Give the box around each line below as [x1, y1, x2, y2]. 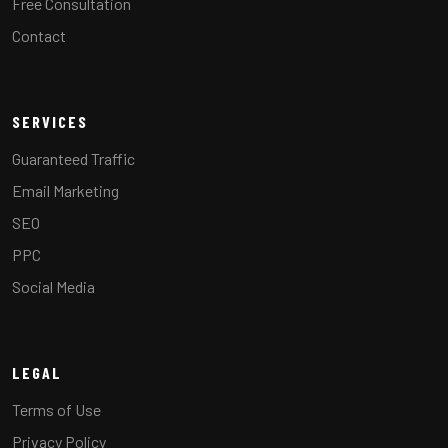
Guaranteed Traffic [12, 148, 135, 168]
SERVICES [12, 111, 88, 131]
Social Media [12, 276, 95, 296]
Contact [12, 25, 66, 45]
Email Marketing [12, 180, 119, 200]
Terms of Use [12, 399, 101, 419]
